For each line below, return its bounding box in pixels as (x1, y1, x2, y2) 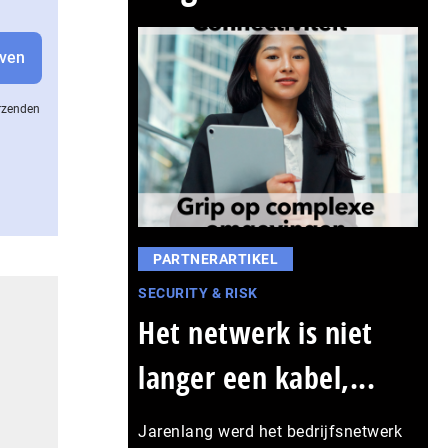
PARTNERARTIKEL (153, 251, 278, 267)
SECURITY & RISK (138, 285, 258, 301)
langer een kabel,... (138, 357, 375, 398)
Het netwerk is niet (138, 312, 373, 353)
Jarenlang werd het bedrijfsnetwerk (138, 422, 402, 441)
